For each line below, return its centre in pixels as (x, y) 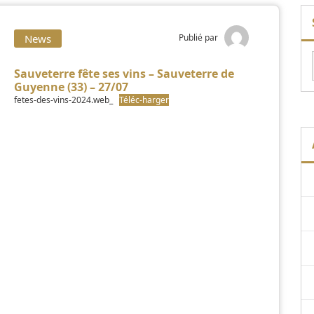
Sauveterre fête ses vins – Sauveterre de (124, 74)
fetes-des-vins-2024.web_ (63, 100)
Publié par (198, 37)
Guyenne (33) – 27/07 (71, 87)
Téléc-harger (144, 100)
